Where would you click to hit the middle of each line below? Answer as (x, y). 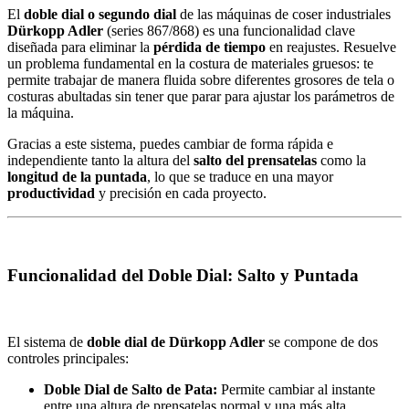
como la (341, 160)
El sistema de (47, 342)
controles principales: (68, 359)
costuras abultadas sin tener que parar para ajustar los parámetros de (201, 96)
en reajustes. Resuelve (331, 47)
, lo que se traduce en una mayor (240, 176)
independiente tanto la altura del (100, 160)
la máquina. (41, 112)
